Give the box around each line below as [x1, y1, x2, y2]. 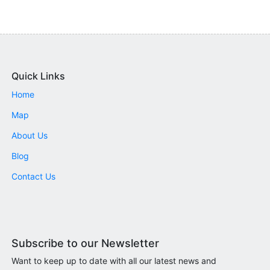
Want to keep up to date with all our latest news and [11, 256, 216, 266]
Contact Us [11, 171, 55, 181]
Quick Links [11, 70, 65, 82]
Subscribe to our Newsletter [11, 237, 159, 250]
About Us [11, 130, 48, 140]
